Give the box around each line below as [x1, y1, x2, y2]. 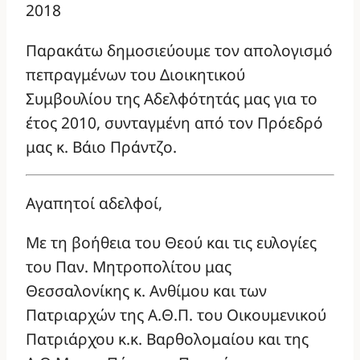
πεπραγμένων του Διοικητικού [26, 63, 245, 85]
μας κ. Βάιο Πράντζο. [26, 135, 177, 157]
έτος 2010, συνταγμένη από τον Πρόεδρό [26, 111, 323, 133]
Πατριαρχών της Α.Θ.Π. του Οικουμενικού [26, 304, 326, 326]
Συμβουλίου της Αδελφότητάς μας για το [26, 87, 317, 109]
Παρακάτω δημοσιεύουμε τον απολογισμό [26, 39, 333, 61]
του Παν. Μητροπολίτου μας [26, 256, 231, 278]
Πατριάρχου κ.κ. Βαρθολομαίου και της [26, 328, 309, 350]
